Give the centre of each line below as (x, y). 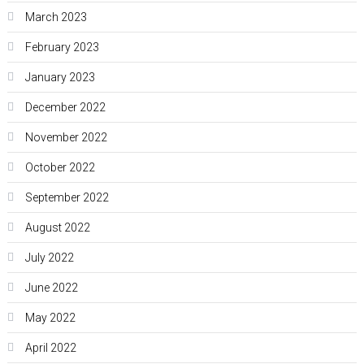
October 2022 (60, 168)
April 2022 (50, 348)
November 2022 (66, 138)
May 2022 (50, 318)
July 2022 (49, 258)
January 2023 (60, 78)
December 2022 (65, 108)
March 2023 (56, 17)
